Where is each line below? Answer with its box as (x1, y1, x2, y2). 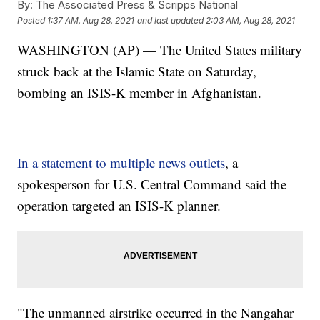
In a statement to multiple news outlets (17, 154, 226, 172)
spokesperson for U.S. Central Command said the (17, 175, 287, 194)
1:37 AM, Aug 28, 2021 (47, 14, 135, 26)
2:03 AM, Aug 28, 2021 (206, 14, 296, 26)
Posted (17, 14, 48, 26)
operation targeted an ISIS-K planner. (17, 196, 221, 215)
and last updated (137, 14, 204, 26)
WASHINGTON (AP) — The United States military (17, 41, 303, 59)
